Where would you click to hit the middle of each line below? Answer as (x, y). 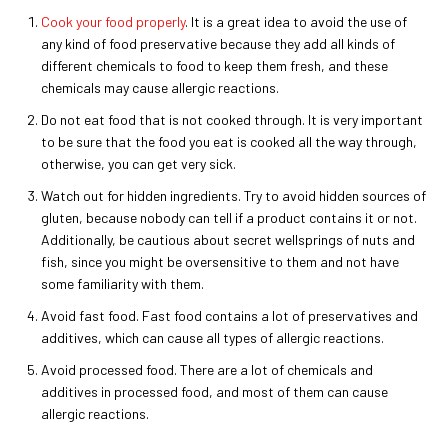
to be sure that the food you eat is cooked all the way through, (229, 142)
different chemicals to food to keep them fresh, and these (214, 66)
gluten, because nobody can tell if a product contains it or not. (229, 218)
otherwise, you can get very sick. (138, 164)
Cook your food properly (113, 22)
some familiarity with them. (122, 284)
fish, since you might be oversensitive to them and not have (220, 262)
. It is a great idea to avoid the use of (296, 22)
